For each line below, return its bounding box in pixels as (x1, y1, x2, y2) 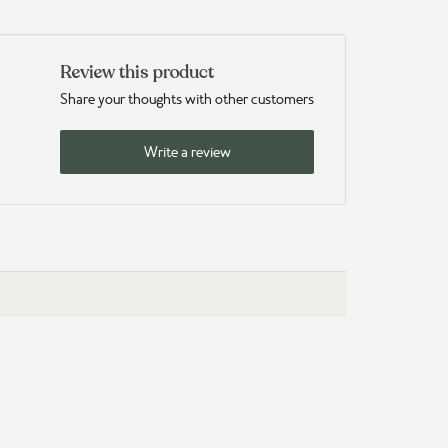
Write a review (143, 143, 231, 162)
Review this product (60, 60, 214, 85)
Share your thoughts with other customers (60, 90, 314, 109)
